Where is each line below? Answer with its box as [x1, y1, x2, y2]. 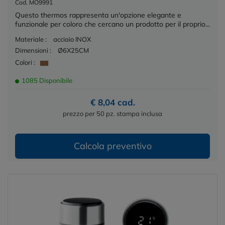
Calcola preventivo [73, 140, 152, 152]
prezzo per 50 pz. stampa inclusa [63, 109, 162, 118]
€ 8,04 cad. [90, 96, 135, 107]
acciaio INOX [53, 35, 91, 44]
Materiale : [15, 35, 47, 44]
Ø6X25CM [58, 46, 89, 55]
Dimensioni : [15, 46, 51, 55]
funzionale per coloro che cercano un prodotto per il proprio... [15, 20, 210, 29]
